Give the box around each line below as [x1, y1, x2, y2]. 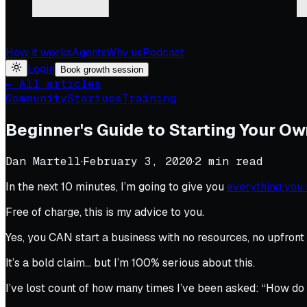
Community [5, 91, 67, 106]
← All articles [5, 77, 101, 91]
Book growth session [60, 64, 143, 75]
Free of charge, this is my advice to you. [5, 204, 204, 219]
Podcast [143, 45, 184, 60]
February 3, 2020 [83, 153, 193, 169]
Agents [72, 45, 106, 60]
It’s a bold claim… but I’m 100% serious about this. [5, 255, 255, 270]
